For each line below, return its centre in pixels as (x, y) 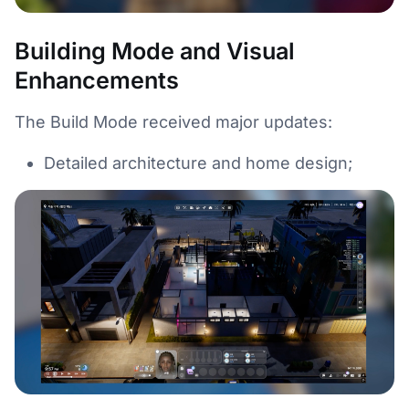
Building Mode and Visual (155, 52)
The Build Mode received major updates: (173, 122)
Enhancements (97, 81)
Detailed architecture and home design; (198, 163)
